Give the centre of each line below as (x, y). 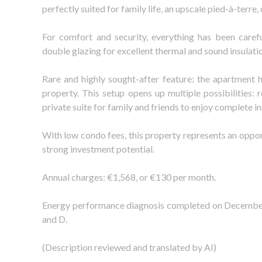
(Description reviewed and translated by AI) (129, 247)
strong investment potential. (98, 149)
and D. (55, 219)
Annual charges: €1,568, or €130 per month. (129, 177)
